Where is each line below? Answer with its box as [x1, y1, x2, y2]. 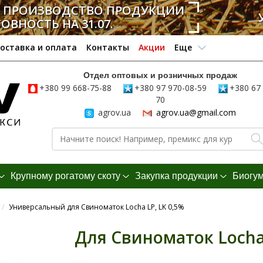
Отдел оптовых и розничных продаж [83, 69, 237, 80]
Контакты [86, 42, 129, 53]
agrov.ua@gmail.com [156, 107, 236, 118]
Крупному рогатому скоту [11, 171, 120, 181]
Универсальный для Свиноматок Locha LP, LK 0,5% [8, 202, 184, 212]
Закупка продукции [135, 171, 218, 181]
